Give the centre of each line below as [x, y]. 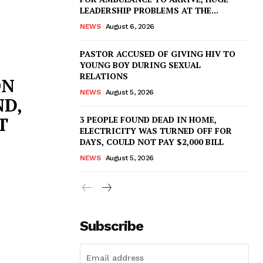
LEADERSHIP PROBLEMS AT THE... [149, 10]
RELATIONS [104, 76]
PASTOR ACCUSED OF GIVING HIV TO [158, 53]
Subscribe [112, 226]
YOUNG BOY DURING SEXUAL [140, 65]
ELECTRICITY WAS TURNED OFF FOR [156, 130]
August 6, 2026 [130, 26]
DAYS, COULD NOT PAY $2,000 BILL [152, 141]
